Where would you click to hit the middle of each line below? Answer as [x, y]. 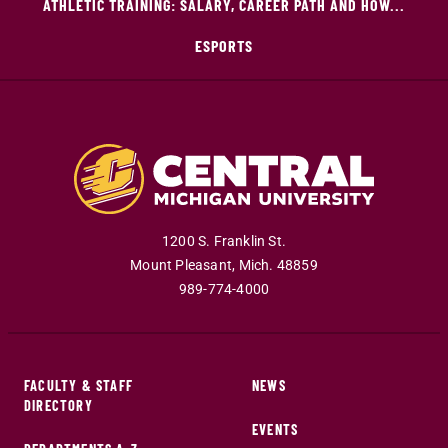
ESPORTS [224, 45]
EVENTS [275, 429]
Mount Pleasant [181, 265]
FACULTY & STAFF [78, 385]
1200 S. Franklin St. [224, 241]
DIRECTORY [58, 405]
